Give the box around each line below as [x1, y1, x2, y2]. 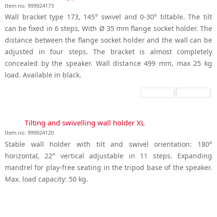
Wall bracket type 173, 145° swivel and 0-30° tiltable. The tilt [5, 12, 212, 22]
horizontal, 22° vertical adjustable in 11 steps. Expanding [5, 151, 212, 161]
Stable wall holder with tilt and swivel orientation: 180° [5, 139, 212, 149]
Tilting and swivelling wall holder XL [25, 118, 145, 128]
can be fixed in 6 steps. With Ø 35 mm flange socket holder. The [5, 24, 212, 33]
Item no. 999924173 [5, 1, 54, 9]
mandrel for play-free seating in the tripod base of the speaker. [5, 163, 212, 172]
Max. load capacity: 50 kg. [5, 174, 88, 184]
